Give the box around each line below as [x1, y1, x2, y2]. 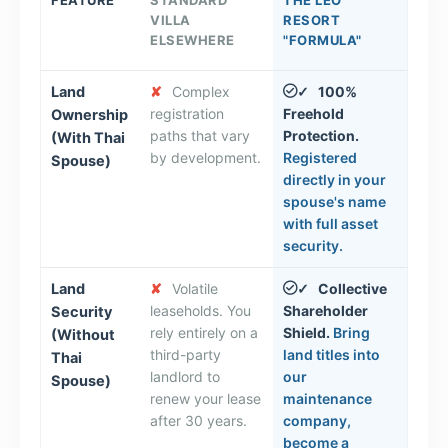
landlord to [150, 367, 220, 385]
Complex [168, 82, 230, 100]
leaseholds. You [150, 301, 251, 319]
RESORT [283, 11, 340, 28]
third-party [150, 345, 221, 363]
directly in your [283, 170, 386, 188]
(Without [51, 325, 115, 344]
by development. [150, 148, 261, 166]
